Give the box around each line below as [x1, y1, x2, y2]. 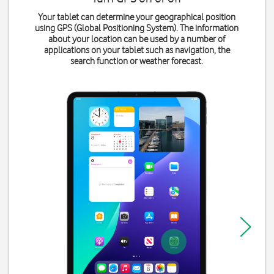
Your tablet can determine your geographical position [38, 12, 236, 23]
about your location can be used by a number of [48, 34, 226, 45]
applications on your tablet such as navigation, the [43, 45, 230, 56]
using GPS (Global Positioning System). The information [35, 23, 239, 34]
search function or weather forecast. [70, 56, 204, 67]
